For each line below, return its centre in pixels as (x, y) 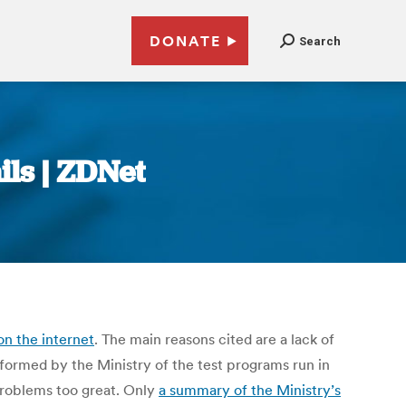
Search (320, 41)
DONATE (185, 41)
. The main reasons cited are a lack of (214, 339)
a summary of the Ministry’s (250, 390)
